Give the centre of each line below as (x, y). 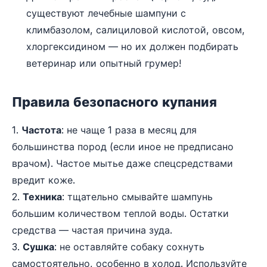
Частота (41, 130)
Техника (42, 196)
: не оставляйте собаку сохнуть (129, 246)
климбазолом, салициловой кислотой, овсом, (136, 30)
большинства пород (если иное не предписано (123, 146)
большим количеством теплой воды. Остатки (120, 213)
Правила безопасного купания (114, 102)
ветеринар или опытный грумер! (104, 63)
